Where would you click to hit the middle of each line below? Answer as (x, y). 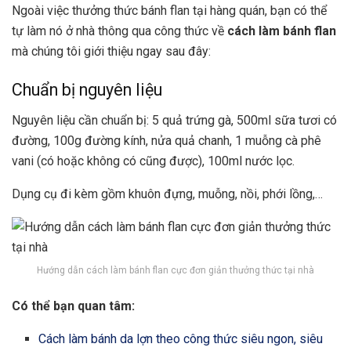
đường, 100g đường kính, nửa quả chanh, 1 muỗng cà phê (166, 141)
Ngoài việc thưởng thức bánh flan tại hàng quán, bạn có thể (169, 10)
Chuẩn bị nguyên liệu (87, 90)
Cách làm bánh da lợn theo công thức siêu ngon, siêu (181, 339)
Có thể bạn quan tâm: (73, 306)
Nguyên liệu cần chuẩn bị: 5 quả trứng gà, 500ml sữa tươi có (174, 121)
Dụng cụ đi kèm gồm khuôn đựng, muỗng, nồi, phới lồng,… (167, 194)
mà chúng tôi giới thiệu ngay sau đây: (111, 51)
